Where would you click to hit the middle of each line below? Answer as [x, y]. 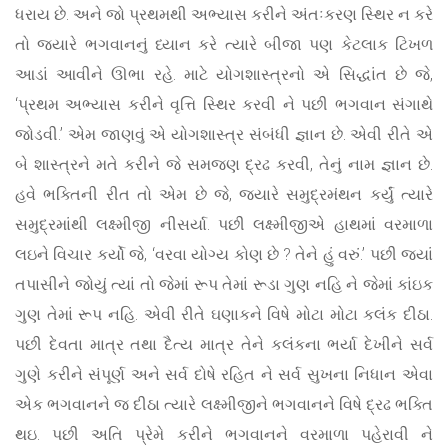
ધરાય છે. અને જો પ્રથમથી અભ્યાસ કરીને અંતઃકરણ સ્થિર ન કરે [224, 14]
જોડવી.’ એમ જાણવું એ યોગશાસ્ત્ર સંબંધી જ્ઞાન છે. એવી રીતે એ [224, 134]
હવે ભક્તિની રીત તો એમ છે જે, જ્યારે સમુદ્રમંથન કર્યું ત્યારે [224, 194]
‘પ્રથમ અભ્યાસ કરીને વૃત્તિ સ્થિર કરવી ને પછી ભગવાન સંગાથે [224, 104]
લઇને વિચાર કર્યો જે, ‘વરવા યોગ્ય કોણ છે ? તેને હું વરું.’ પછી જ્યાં [224, 254]
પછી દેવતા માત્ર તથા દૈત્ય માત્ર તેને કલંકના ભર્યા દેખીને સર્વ [224, 344]
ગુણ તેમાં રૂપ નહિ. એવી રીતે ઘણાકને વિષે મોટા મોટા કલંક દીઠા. [224, 314]
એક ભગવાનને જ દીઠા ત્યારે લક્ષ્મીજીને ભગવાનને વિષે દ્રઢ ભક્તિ [224, 404]
